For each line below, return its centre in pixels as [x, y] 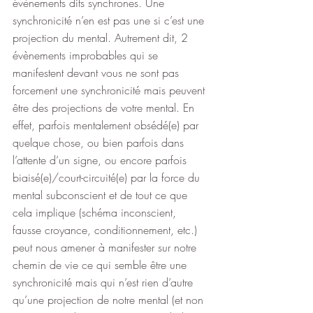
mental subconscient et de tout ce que [102, 195]
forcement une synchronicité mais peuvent [110, 90]
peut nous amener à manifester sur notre [106, 247]
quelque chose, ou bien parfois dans [100, 142]
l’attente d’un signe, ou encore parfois [101, 160]
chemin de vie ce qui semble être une [101, 264]
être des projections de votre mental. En [105, 107]
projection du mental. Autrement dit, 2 [102, 37]
